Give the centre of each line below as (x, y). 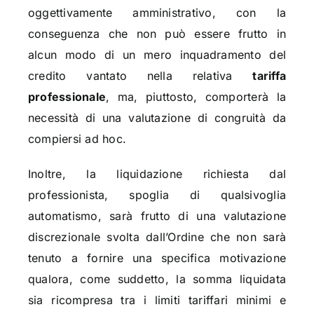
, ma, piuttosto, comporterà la (196, 97)
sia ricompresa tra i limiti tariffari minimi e (157, 300)
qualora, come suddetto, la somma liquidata (157, 279)
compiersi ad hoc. (77, 139)
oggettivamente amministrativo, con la (157, 13)
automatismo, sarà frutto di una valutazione (157, 216)
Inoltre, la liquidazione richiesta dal (157, 174)
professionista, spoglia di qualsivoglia (157, 195)
